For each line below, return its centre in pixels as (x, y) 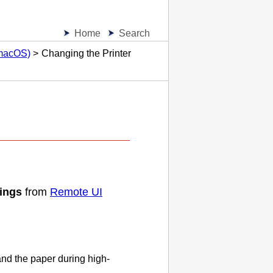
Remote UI (76, 192)
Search (134, 33)
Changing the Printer (86, 53)
